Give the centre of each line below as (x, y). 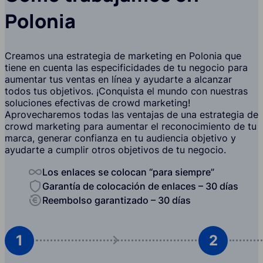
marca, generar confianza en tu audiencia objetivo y (120, 138)
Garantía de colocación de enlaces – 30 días (140, 186)
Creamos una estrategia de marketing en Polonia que (123, 55)
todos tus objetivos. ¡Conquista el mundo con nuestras (126, 91)
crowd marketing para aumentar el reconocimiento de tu (131, 126)
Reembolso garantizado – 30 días (117, 200)
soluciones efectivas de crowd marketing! (97, 102)
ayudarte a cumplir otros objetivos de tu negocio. (115, 149)
